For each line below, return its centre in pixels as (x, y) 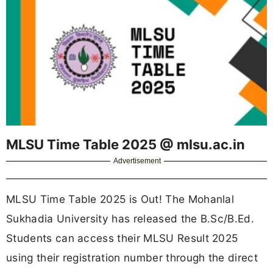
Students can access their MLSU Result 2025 (122, 238)
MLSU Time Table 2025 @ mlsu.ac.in (126, 144)
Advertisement (137, 161)
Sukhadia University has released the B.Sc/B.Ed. (130, 218)
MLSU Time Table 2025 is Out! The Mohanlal (120, 199)
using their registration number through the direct (132, 257)
